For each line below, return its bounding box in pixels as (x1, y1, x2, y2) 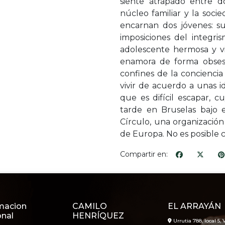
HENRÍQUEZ (72, 210, 124, 220)
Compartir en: (120, 150, 168, 159)
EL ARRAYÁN (168, 201, 221, 211)
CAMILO (72, 201, 107, 211)
